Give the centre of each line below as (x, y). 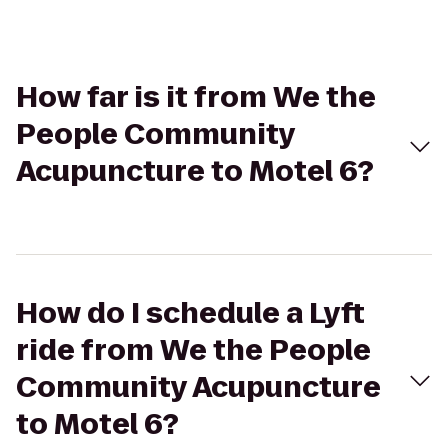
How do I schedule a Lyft (190, 313)
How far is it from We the (196, 97)
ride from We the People (193, 350)
